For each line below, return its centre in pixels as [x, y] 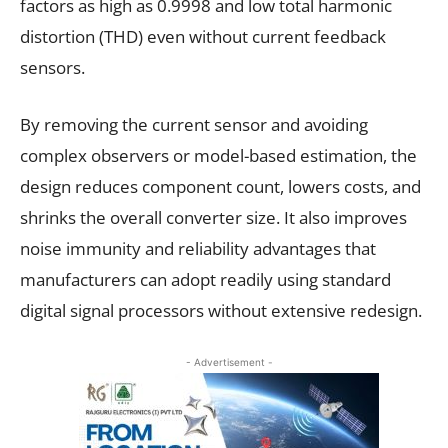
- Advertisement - [229, 361]
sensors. [54, 67]
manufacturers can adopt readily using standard [205, 279]
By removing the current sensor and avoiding [194, 124]
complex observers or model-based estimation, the [218, 155]
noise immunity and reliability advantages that [198, 248]
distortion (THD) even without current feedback [203, 36]
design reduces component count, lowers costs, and [220, 186]
